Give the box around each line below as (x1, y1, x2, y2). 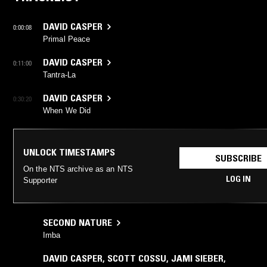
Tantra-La (43, 70, 76, 80)
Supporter (23, 176, 57, 185)
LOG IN (225, 173, 251, 185)
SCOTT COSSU (107, 252, 166, 265)
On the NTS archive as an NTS (23, 164, 133, 174)
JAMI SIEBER (171, 252, 223, 265)
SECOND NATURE (43, 216, 112, 229)
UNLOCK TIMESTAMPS (23, 146, 115, 159)
